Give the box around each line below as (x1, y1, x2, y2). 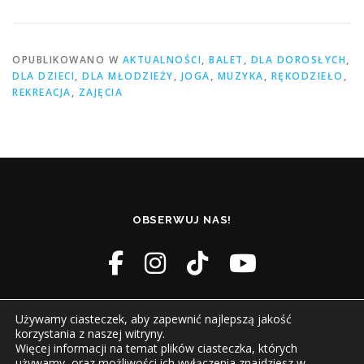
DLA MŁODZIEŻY (82, 69, 174, 84)
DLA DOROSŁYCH (250, 53, 346, 67)
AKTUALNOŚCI (122, 53, 201, 67)
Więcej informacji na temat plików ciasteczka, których (15, 340, 297, 356)
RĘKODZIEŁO (271, 69, 344, 84)
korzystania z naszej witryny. (15, 326, 165, 341)
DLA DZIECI (12, 69, 75, 84)
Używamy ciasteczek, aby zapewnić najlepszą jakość (15, 311, 292, 327)
